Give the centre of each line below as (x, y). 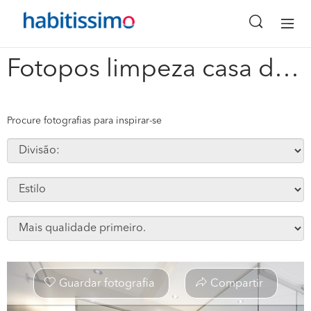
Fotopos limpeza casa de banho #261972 (287, 70)
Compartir (237, 284)
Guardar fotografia (107, 284)
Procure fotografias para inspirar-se (84, 121)
